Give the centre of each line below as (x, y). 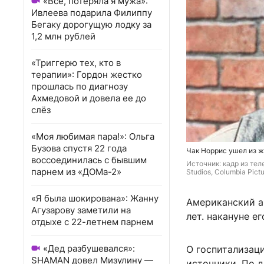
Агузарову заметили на (81, 210)
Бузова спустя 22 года (79, 148)
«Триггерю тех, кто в (76, 63)
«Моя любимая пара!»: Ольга (93, 136)
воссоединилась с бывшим (89, 160)
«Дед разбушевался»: (89, 248)
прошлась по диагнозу (80, 86)
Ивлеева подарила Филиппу (92, 13)
